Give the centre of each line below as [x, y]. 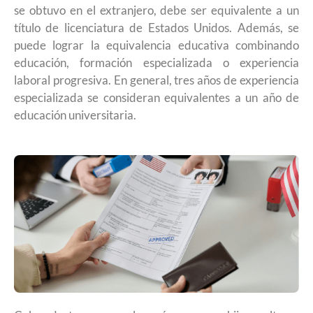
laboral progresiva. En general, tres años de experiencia [156, 80]
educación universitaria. [75, 115]
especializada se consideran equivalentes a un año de [156, 97]
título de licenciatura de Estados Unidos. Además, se [156, 27]
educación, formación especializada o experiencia [156, 62]
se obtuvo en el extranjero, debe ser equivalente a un [156, 10]
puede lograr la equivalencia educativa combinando [156, 45]
